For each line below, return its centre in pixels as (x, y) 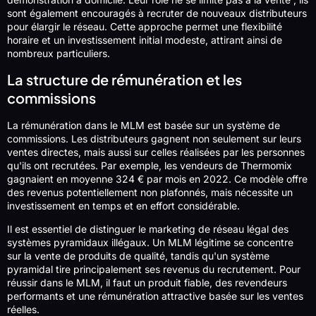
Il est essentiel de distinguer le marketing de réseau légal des (148, 229)
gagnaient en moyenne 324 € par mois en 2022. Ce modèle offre (157, 178)
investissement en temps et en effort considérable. (123, 205)
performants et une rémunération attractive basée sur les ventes (155, 296)
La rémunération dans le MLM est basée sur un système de (144, 125)
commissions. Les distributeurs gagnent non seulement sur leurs (154, 138)
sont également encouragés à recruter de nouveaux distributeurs (157, 13)
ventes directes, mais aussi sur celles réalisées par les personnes (156, 152)
